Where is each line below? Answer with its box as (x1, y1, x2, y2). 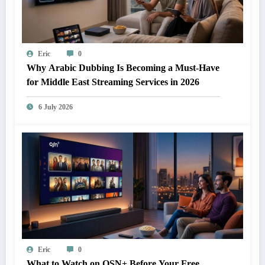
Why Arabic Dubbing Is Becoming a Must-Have (27, 62, 219, 73)
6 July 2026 (38, 102, 73, 111)
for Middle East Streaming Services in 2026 (27, 76, 199, 87)
